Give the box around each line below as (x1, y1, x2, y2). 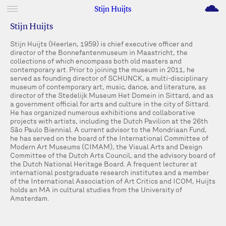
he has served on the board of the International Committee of (10, 134, 208, 142)
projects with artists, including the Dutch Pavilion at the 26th (10, 117, 208, 125)
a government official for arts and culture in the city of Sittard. (10, 100, 210, 108)
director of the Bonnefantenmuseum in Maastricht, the (10, 48, 188, 56)
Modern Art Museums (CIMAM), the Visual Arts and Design (10, 143, 202, 151)
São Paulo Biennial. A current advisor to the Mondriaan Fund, (10, 126, 207, 134)
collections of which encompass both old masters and (10, 57, 182, 65)
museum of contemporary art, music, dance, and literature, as (10, 83, 206, 91)
